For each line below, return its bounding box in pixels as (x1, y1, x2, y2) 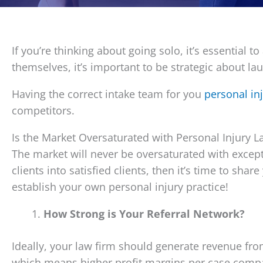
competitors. (12, 103, 75, 117)
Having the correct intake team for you (12, 87, 204, 101)
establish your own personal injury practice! (12, 180, 228, 194)
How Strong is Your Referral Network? (43, 207, 245, 221)
